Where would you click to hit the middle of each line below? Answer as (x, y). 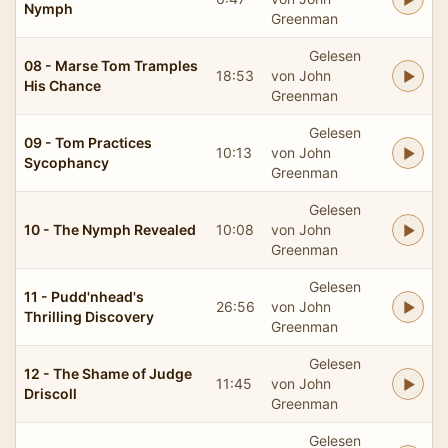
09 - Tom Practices (88, 142)
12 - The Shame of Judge (108, 373)
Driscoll (50, 393)
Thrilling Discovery (89, 316)
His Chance (62, 85)
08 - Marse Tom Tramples (111, 65)
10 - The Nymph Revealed (110, 229)
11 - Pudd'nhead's (84, 296)
